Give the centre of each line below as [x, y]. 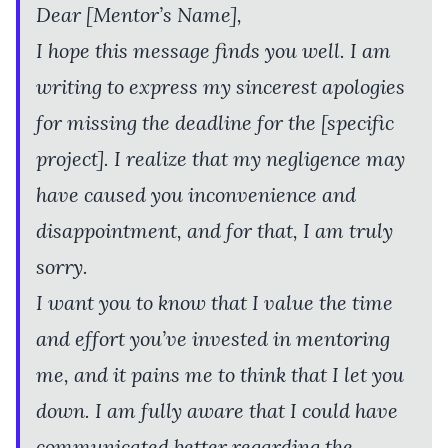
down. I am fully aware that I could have [217, 410]
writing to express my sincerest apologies [220, 86]
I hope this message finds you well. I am [213, 50]
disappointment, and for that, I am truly [214, 230]
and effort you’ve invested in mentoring [213, 338]
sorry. [62, 266]
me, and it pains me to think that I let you [220, 374]
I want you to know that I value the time [214, 302]
